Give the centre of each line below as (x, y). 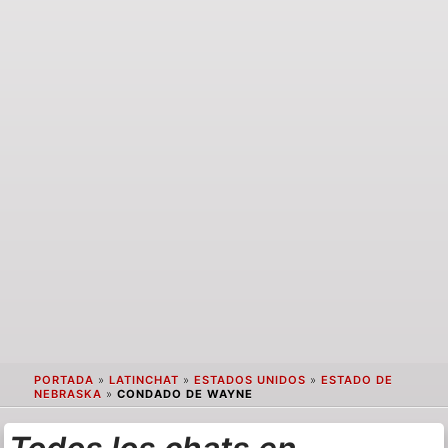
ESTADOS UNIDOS (249, 380)
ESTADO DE (356, 380)
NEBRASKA (67, 394)
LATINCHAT (143, 380)
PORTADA (63, 380)
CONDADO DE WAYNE (184, 394)
